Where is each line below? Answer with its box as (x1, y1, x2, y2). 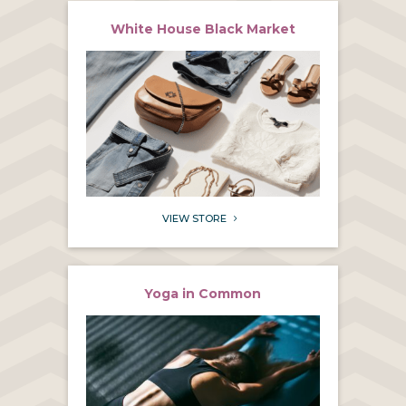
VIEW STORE (161, 211, 227, 225)
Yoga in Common (144, 285, 262, 302)
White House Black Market (110, 20, 295, 37)
